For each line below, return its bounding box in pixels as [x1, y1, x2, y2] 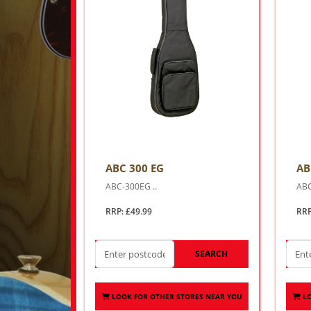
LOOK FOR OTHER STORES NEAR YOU [111, 292, 242, 301]
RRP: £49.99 [106, 205, 152, 217]
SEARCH [195, 248, 228, 260]
